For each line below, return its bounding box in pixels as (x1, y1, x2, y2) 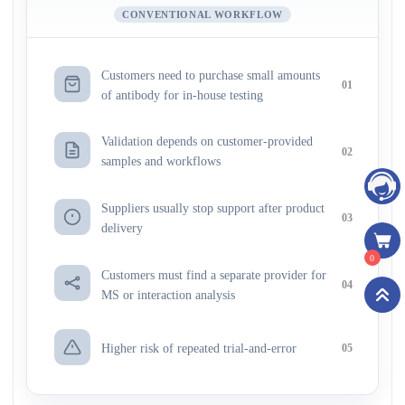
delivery (100, 220, 143, 235)
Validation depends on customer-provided (100, 134, 313, 149)
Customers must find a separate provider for (100, 267, 326, 282)
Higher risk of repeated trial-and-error (100, 340, 297, 355)
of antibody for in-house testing (100, 87, 263, 102)
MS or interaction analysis (100, 287, 235, 302)
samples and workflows (100, 154, 221, 169)
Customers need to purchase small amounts (100, 67, 320, 82)
